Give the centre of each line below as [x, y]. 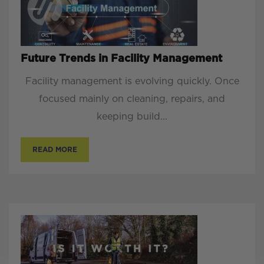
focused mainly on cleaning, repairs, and [132, 99]
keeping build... [132, 117]
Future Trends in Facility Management [121, 59]
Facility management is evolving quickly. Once [132, 82]
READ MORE [55, 150]
